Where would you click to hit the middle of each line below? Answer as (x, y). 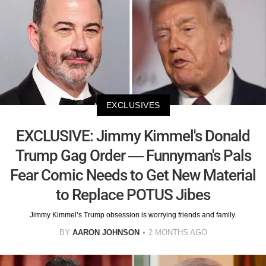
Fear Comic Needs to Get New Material (133, 175)
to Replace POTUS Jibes (133, 195)
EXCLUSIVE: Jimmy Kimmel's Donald (133, 136)
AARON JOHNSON (106, 233)
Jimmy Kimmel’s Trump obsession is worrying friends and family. (133, 215)
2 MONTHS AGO (178, 233)
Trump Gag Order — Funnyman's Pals (133, 156)
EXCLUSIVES (133, 105)
